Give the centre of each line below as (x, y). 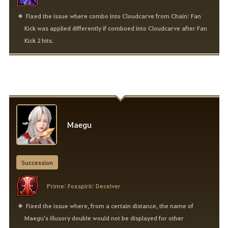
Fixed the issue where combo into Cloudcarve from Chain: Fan (113, 16)
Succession (37, 163)
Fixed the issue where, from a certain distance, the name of (109, 206)
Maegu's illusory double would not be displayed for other (104, 218)
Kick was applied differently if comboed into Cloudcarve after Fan (116, 28)
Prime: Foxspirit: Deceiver (83, 186)
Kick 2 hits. (39, 40)
